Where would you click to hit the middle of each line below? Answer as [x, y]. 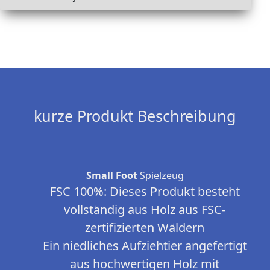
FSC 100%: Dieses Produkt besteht [145, 192]
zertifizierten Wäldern [145, 228]
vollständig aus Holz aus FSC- [145, 210]
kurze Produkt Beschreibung [135, 116]
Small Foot [112, 176]
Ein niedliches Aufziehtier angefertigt [145, 246]
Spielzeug [161, 176]
